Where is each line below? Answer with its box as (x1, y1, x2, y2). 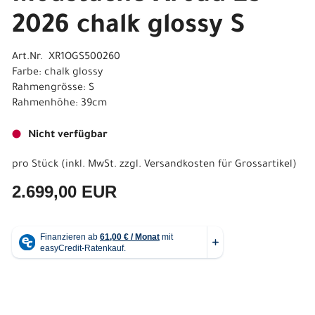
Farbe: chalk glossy (12, 67, 103, 79)
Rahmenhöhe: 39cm (12, 98, 107, 110)
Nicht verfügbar (28, 130, 108, 141)
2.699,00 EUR (12, 182, 117, 201)
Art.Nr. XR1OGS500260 (12, 52, 120, 63)
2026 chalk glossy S (12, 13, 245, 41)
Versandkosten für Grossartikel (144, 160, 292, 171)
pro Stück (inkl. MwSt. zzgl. (12, 160, 144, 171)
